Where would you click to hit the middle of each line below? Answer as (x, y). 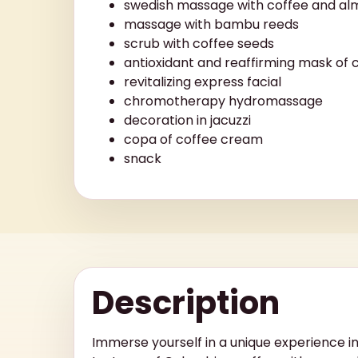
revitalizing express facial (203, 82)
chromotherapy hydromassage (223, 101)
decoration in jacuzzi (187, 120)
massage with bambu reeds (211, 24)
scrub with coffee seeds (199, 43)
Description (186, 302)
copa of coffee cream (193, 139)
